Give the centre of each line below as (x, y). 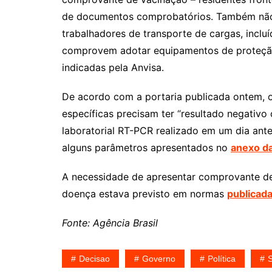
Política (222, 259)
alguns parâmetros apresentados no (146, 148)
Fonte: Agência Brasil (111, 223)
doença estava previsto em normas (144, 194)
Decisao (94, 259)
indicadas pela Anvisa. (113, 67)
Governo (159, 259)
